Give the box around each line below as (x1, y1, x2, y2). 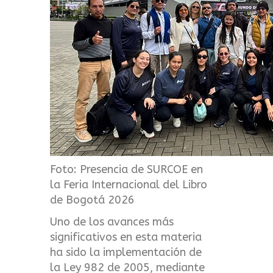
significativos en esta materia (50, 230, 202, 244)
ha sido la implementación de (50, 245, 202, 259)
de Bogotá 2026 (50, 193, 135, 207)
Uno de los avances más (50, 214, 174, 229)
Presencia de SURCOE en (80, 163, 204, 177)
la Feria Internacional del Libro (50, 178, 208, 192)
